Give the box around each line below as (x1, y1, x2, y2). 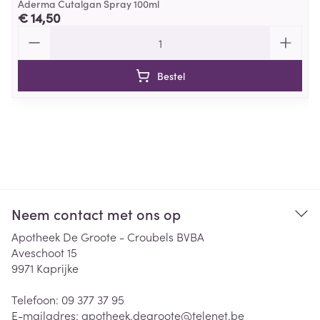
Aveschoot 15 (11, 244, 77, 260)
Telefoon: (11, 291, 61, 307)
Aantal (17, 24, 51, 40)
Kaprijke (36, 260, 79, 276)
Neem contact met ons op (11, 204, 181, 224)
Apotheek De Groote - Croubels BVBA (11, 229, 204, 244)
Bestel (156, 69, 185, 83)
